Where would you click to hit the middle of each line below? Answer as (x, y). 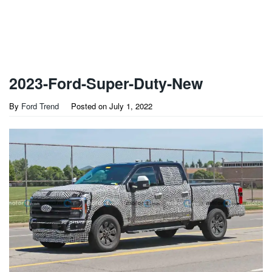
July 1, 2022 (131, 106)
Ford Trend (40, 106)
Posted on (90, 106)
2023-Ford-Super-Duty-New (106, 83)
